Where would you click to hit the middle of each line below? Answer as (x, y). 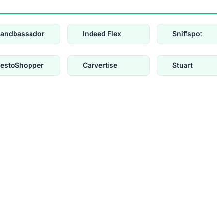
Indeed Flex (102, 34)
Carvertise (100, 65)
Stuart (183, 65)
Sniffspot (187, 34)
